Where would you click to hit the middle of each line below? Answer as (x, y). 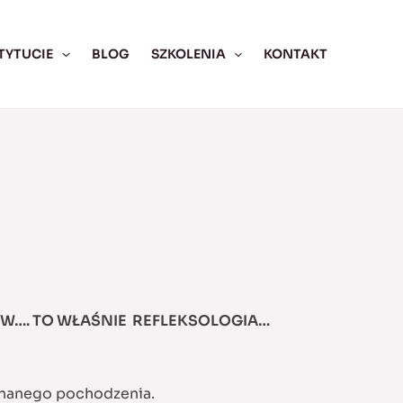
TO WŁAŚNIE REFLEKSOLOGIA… (151, 320)
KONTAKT (295, 54)
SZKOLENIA (188, 54)
